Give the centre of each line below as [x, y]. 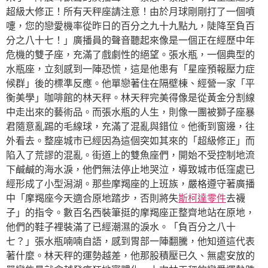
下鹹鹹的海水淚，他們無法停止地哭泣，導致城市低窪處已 [130, 169]
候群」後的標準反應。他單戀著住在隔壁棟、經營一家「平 [130, 83]
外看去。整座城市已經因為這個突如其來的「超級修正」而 [130, 141]
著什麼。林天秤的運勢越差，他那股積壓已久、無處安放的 [130, 255]
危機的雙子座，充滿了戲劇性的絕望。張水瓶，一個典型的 [130, 54]
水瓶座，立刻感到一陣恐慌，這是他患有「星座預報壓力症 [130, 69]
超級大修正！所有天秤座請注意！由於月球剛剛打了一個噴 [130, 11]
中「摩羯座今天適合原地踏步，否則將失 [92, 198]
